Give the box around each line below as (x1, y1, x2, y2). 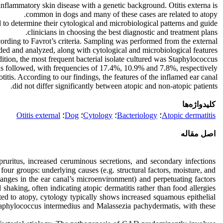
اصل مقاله (181, 129, 216, 138)
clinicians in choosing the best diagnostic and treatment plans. (27, 28, 218, 36)
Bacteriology (117, 111, 157, 119)
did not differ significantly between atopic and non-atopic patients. (12, 82, 218, 90)
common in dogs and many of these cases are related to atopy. (26, 10, 218, 18)
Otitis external (16, 111, 60, 119)
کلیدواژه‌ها (182, 100, 216, 109)
